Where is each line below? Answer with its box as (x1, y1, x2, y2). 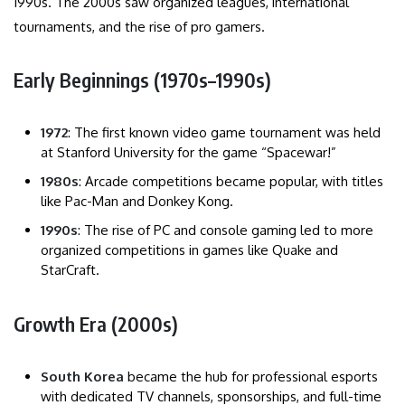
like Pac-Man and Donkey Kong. (41, 192, 233, 210)
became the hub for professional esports (124, 367, 378, 385)
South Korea (41, 367, 124, 385)
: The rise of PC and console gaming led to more (78, 221, 373, 239)
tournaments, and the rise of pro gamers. (14, 17, 265, 35)
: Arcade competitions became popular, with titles (79, 172, 383, 190)
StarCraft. (41, 260, 99, 278)
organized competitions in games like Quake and (41, 240, 338, 259)
